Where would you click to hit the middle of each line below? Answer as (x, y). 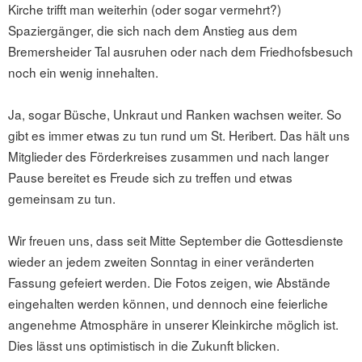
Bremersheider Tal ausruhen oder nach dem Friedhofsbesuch (181, 51)
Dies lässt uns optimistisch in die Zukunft (122, 345)
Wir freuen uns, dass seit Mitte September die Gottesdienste (176, 240)
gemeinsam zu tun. (62, 198)
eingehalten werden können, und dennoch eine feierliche (168, 303)
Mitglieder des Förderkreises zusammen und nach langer (168, 156)
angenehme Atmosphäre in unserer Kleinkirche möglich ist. (173, 324)
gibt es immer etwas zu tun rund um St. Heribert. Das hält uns (179, 135)
